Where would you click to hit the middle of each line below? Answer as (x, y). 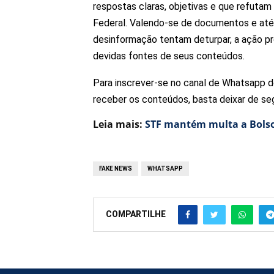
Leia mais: (119, 124)
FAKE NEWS (116, 168)
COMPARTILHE (136, 214)
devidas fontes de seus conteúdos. (169, 56)
